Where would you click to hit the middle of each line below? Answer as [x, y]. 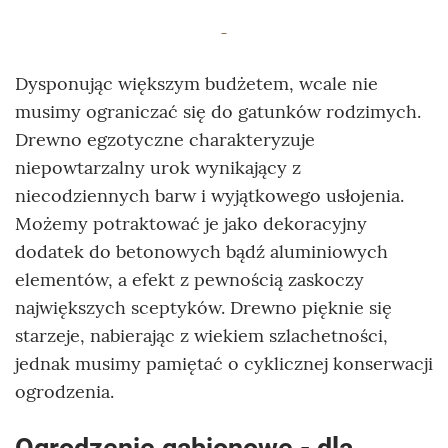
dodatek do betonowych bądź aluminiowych [201, 252]
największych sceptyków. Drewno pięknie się [203, 308]
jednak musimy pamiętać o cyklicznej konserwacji [224, 364]
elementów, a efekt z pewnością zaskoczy [189, 280]
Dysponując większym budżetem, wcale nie [196, 84]
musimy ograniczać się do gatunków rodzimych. [218, 112]
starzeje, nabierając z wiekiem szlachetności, [201, 336]
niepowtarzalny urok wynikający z [158, 168]
